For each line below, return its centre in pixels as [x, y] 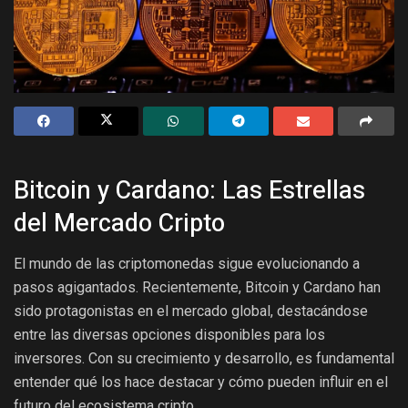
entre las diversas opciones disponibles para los [169, 334]
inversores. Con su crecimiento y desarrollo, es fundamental [204, 358]
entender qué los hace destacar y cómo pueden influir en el [201, 382]
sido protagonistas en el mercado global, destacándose [191, 311]
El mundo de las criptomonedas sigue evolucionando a [187, 263]
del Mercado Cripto [119, 224]
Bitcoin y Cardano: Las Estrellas [189, 191]
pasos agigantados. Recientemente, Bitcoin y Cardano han [197, 287]
